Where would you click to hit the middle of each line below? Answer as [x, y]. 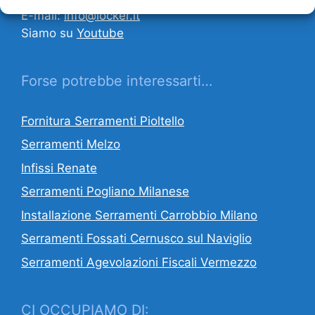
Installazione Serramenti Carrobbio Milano [139, 215]
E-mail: [43, 15]
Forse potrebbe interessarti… [117, 81]
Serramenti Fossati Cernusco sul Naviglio [136, 239]
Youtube [100, 33]
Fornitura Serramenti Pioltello [103, 121]
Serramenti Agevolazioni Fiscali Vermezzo [139, 262]
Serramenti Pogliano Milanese [105, 192]
